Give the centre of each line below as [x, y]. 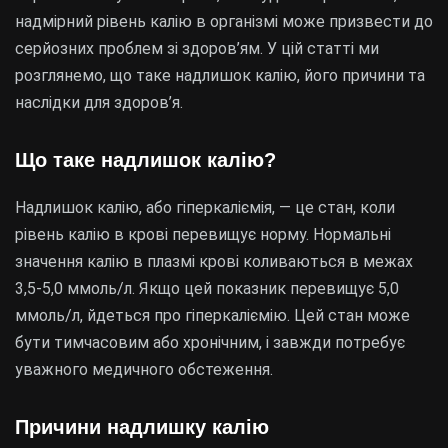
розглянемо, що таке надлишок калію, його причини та [220, 75]
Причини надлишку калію [142, 427]
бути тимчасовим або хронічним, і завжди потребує [210, 342]
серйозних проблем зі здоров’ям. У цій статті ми [197, 48]
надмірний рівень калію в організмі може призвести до [224, 21]
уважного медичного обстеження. [144, 369]
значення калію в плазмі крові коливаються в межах [214, 261]
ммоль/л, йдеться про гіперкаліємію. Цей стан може [212, 315]
